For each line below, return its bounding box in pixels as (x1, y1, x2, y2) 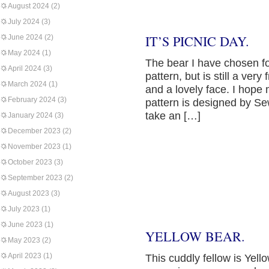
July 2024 (8, 17, 40, 26)
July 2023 (8, 205, 40, 213)
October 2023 (8, 158, 52, 166)
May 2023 (8, 236, 40, 244)
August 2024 (8, 2, 49, 10)
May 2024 (8, 49, 40, 57)
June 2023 (8, 220, 43, 229)
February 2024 (8, 95, 56, 104)
